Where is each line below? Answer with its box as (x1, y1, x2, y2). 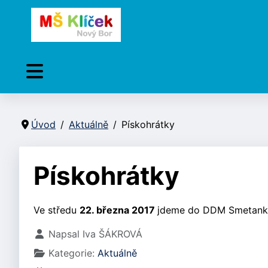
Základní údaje (33, 227, 100, 239)
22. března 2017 (80, 204, 157, 216)
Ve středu (33, 204, 80, 216)
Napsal (45, 228, 83, 240)
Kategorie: (45, 247, 98, 259)
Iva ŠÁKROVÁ (83, 228, 142, 240)
